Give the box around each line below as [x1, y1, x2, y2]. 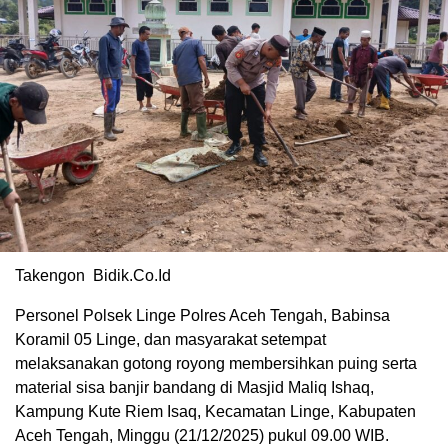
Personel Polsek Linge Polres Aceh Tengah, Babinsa [15, 307, 390, 325]
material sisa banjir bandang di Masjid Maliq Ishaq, [15, 379, 374, 397]
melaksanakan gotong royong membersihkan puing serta [15, 355, 417, 373]
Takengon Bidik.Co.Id [15, 267, 171, 285]
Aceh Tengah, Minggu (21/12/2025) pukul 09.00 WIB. [15, 427, 389, 445]
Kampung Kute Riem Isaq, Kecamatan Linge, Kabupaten [15, 403, 416, 421]
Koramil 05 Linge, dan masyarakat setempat [15, 331, 326, 349]
